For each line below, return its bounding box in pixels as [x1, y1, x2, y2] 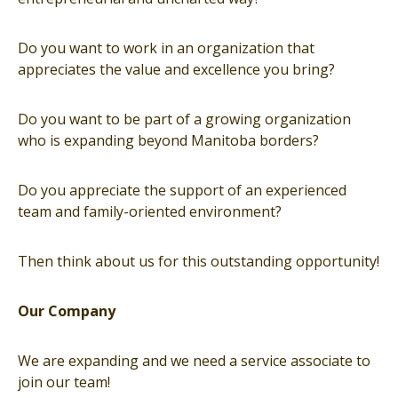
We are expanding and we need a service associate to [18, 351, 370, 370]
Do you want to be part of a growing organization [18, 109, 351, 129]
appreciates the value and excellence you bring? [18, 60, 335, 79]
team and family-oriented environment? [18, 202, 282, 221]
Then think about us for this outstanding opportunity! [18, 251, 379, 271]
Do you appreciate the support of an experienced [18, 180, 346, 200]
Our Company [18, 301, 115, 321]
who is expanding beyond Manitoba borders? [18, 131, 319, 150]
